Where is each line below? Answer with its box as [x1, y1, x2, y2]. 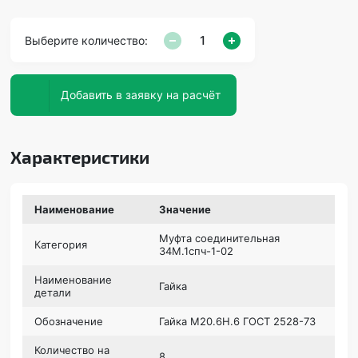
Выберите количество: [25, 34, 149, 47]
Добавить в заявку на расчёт [182, 88, 221, 101]
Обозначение [34, 314, 104, 328]
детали [34, 285, 72, 299]
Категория [34, 237, 88, 251]
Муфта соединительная [159, 231, 280, 245]
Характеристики [10, 145, 150, 167]
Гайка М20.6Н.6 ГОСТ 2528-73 [159, 314, 316, 328]
